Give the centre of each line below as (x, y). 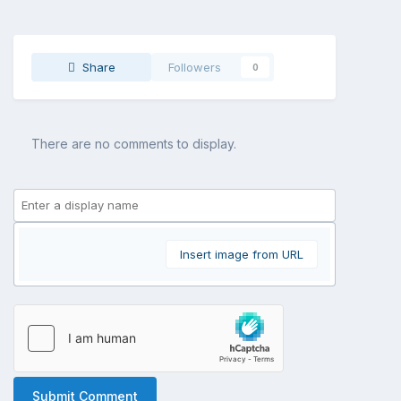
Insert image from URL (242, 254)
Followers (195, 67)
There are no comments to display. (134, 143)
